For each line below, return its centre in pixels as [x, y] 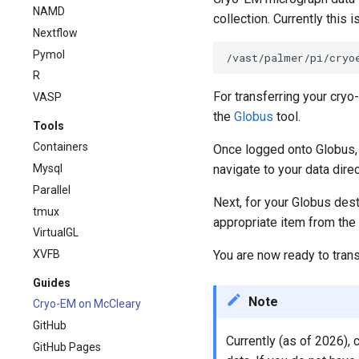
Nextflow [55, 32]
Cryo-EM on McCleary [87, 304]
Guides [52, 282]
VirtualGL [56, 233]
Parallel [52, 190]
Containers [61, 147]
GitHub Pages [67, 347]
